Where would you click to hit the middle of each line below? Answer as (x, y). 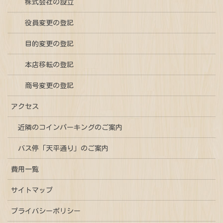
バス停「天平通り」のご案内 (63, 149)
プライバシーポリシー (46, 211)
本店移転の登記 (49, 65)
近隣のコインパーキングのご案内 (70, 128)
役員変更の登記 (49, 23)
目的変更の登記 (49, 44)
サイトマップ (32, 190)
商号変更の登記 (49, 86)
